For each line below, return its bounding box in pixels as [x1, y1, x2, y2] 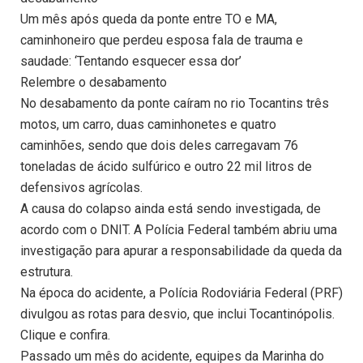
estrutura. [20, 264, 73, 280]
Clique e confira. [20, 327, 110, 344]
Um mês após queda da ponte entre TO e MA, [20, 11, 277, 28]
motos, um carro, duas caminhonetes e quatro [20, 117, 276, 133]
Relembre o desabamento [20, 75, 167, 91]
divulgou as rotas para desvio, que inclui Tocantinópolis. [20, 306, 335, 322]
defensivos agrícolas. [20, 180, 143, 196]
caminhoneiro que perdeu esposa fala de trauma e [20, 32, 303, 49]
